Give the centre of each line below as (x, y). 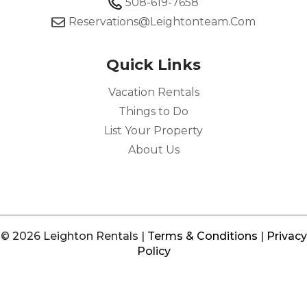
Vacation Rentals (153, 92)
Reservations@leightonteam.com (162, 22)
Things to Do (153, 111)
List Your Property (153, 131)
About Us (153, 150)
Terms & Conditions (202, 236)
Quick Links (153, 65)
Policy (153, 251)
